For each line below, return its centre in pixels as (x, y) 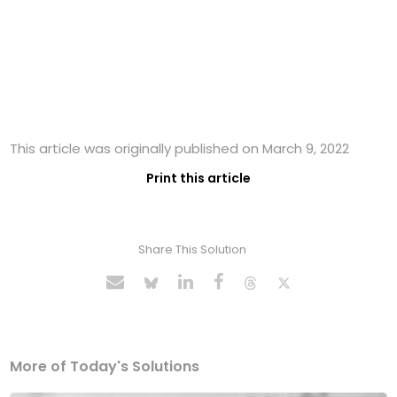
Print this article (198, 179)
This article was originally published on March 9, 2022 (180, 149)
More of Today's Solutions (105, 367)
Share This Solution (192, 250)
